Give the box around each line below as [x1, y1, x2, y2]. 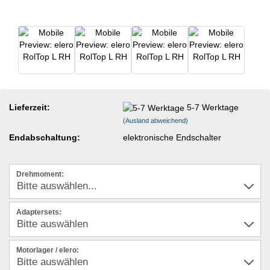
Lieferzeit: [9, 102, 50, 112]
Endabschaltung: [9, 132, 80, 142]
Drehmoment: [16, 170, 64, 179]
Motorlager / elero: [16, 246, 79, 255]
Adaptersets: [16, 208, 61, 217]
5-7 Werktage [187, 102, 239, 112]
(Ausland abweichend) [123, 116, 189, 124]
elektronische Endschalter [123, 132, 222, 142]
